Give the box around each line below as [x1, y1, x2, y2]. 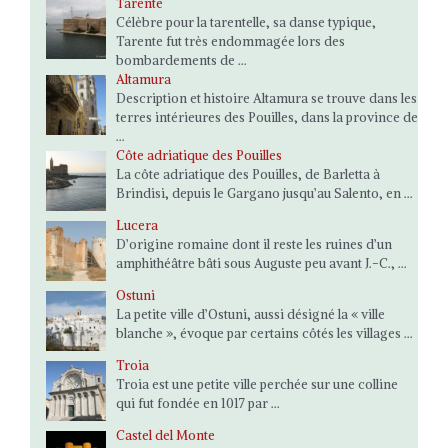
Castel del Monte [116, 427, 215, 444]
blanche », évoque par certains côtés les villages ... [116, 325, 413, 342]
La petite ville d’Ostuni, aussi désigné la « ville [116, 306, 385, 323]
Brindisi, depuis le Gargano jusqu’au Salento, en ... [116, 185, 413, 202]
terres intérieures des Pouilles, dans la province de [116, 109, 418, 126]
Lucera [116, 217, 158, 234]
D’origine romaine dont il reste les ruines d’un [116, 236, 392, 253]
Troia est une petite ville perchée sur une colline [116, 376, 398, 393]
